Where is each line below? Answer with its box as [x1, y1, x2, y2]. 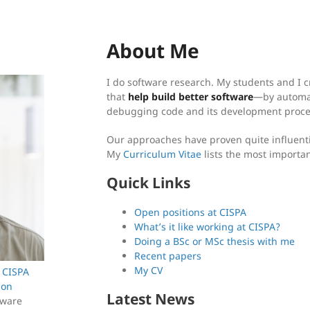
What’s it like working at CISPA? [134, 220, 280, 233]
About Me [107, 37, 199, 64]
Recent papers [134, 249, 201, 262]
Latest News [107, 289, 194, 309]
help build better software [128, 90, 253, 103]
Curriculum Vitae [123, 147, 201, 161]
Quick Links [107, 173, 190, 192]
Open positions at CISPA [134, 206, 246, 219]
